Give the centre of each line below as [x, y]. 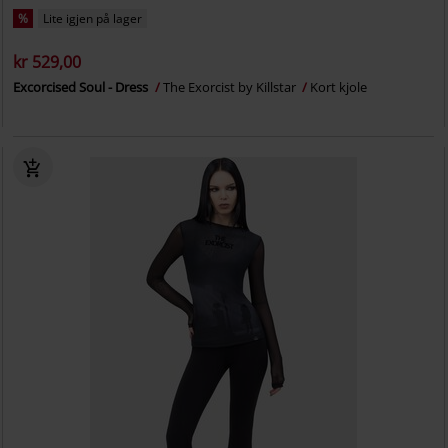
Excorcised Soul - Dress [82, 86]
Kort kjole [339, 86]
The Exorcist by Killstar [231, 86]
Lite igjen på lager [93, 18]
